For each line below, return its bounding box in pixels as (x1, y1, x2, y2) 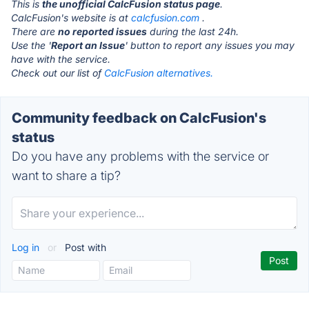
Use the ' (11, 39, 51, 51)
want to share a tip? (12, 168, 121, 183)
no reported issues (58, 26, 147, 37)
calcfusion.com (131, 12, 199, 23)
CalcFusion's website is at (11, 12, 131, 23)
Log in (12, 241, 42, 253)
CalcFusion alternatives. (104, 67, 213, 79)
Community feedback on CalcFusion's (12, 110, 266, 126)
